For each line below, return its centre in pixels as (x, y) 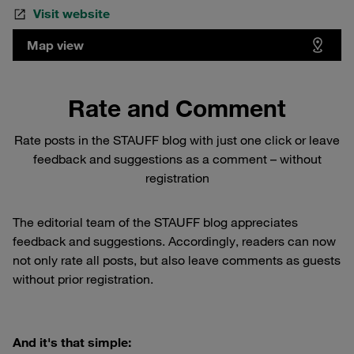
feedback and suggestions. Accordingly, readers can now (174, 241)
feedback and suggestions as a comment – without (177, 158)
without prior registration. (83, 279)
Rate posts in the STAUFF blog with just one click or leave (177, 139)
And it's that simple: (72, 342)
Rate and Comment (177, 107)
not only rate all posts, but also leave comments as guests (177, 260)
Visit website (72, 13)
